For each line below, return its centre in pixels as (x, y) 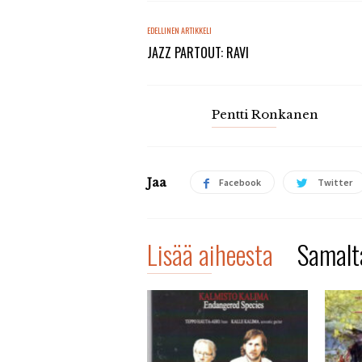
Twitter (335, 183)
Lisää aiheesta (210, 255)
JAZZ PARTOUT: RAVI (198, 53)
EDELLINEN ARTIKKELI (179, 30)
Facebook (240, 183)
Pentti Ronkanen (265, 114)
